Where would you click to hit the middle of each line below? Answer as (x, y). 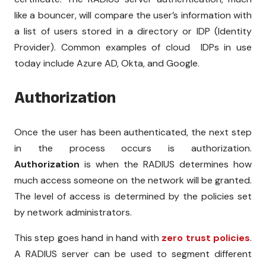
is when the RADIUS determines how (166, 164)
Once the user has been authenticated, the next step (133, 132)
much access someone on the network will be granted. (133, 180)
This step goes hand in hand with (88, 237)
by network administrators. (73, 212)
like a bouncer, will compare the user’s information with (133, 15)
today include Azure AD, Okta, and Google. (107, 63)
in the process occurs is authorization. (133, 148)
